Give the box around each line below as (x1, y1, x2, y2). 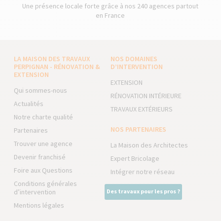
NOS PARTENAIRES (110, 125, 166, 134)
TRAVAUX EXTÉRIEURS (110, 105, 173, 113)
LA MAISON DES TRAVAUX (14, 54, 91, 63)
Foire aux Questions (14, 166, 73, 175)
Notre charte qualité (14, 112, 74, 121)
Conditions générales (14, 179, 77, 188)
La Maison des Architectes (110, 141, 188, 149)
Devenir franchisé (14, 152, 66, 161)
